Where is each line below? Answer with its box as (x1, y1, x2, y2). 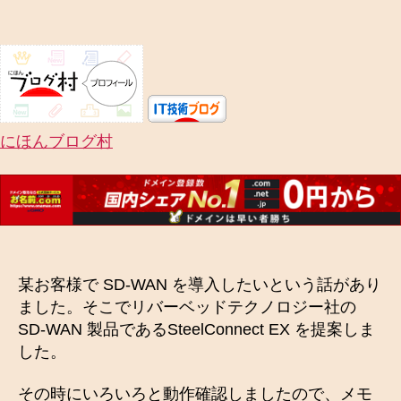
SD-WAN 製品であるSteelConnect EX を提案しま (18, 320, 375, 338)
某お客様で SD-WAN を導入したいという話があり (18, 275, 381, 294)
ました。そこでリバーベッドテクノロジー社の (18, 297, 356, 316)
